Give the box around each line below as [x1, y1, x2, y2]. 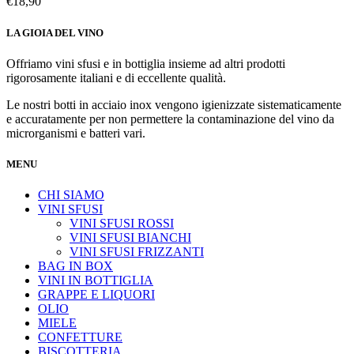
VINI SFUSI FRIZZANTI [70, 245, 204, 259]
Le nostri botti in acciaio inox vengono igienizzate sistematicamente [6, 97, 341, 111]
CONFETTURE [38, 330, 122, 345]
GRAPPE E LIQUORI [38, 288, 155, 302]
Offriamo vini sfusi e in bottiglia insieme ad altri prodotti [6, 56, 285, 70]
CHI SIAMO [38, 188, 104, 202]
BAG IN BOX [38, 259, 113, 273]
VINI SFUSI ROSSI [70, 217, 174, 231]
